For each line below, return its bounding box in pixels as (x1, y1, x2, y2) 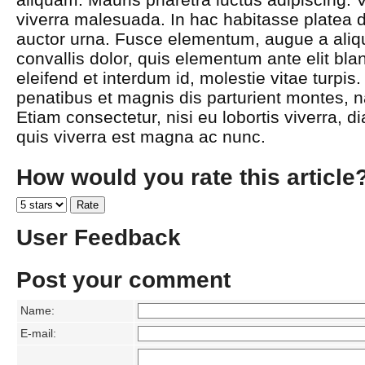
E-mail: (20, 328, 56, 341)
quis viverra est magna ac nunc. (16, 127, 266, 146)
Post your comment (16, 267, 231, 293)
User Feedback (16, 224, 181, 250)
